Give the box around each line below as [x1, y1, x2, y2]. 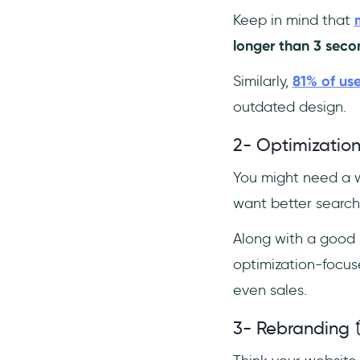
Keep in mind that [232, 11, 354, 29]
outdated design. [232, 98, 346, 116]
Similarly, [232, 72, 292, 90]
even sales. [232, 281, 307, 299]
